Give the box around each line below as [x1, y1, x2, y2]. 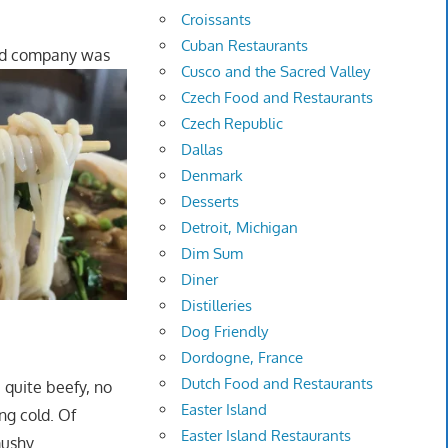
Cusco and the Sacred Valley [181, 62, 371, 82]
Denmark [181, 166, 244, 186]
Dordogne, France [181, 348, 304, 368]
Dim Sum [181, 244, 244, 264]
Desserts [181, 192, 240, 212]
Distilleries [181, 296, 253, 316]
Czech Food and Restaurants [181, 88, 374, 108]
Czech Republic [181, 114, 284, 134]
